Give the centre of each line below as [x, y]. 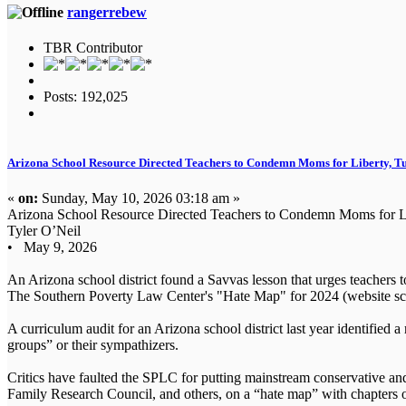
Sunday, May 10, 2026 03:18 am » [139, 198]
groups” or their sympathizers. [93, 345]
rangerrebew [107, 12]
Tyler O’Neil [44, 231]
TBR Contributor [93, 47]
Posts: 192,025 [86, 96]
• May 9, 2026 [52, 247]
